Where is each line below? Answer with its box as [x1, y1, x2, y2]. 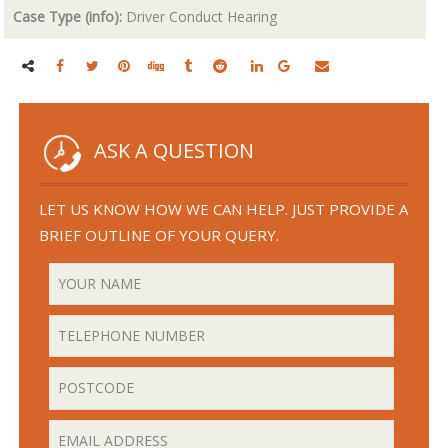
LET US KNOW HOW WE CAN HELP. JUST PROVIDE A [39, 198, 409, 219]
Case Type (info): [13, 6, 123, 26]
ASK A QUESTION [94, 136, 255, 164]
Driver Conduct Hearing [122, 6, 278, 26]
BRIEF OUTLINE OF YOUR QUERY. [39, 224, 280, 245]
